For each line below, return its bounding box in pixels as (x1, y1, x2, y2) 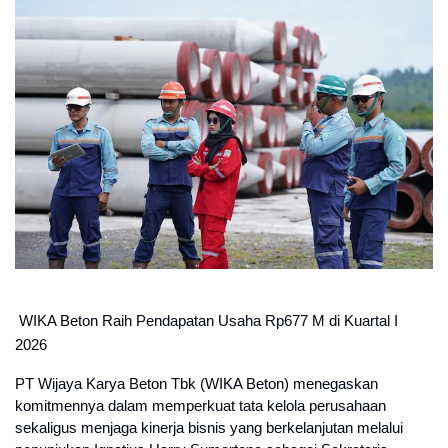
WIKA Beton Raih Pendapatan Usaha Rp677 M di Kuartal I (19, 313, 398, 330)
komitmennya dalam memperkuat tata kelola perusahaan (15, 398, 386, 415)
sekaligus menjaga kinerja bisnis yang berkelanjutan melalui (15, 420, 403, 437)
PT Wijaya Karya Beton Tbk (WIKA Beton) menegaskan (15, 376, 378, 393)
